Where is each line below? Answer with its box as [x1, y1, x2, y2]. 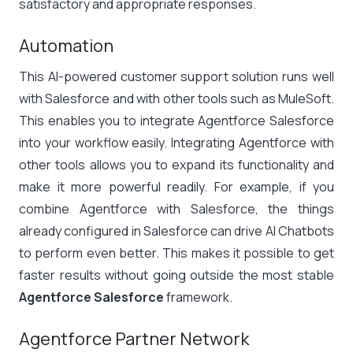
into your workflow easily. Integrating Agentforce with [19, 134, 334, 151]
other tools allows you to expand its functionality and [19, 156, 334, 173]
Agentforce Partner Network [19, 327, 249, 351]
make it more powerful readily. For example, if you [19, 178, 334, 195]
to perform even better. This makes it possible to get [19, 244, 334, 262]
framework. [164, 288, 232, 306]
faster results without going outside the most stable [19, 266, 334, 284]
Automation [19, 34, 113, 58]
